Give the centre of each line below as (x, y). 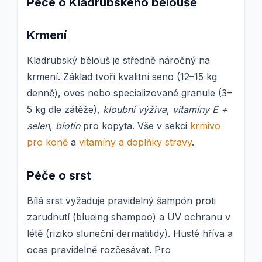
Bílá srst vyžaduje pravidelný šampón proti (121, 201)
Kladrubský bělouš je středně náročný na (118, 61)
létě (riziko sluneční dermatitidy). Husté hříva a (130, 234)
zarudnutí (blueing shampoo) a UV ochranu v (129, 217)
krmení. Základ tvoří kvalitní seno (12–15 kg (122, 77)
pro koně (47, 142)
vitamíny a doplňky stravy (135, 142)
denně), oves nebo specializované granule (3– (129, 93)
